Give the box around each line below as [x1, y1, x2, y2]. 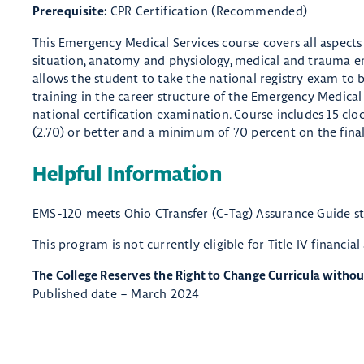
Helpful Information [32, 165, 222, 186]
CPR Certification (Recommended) [110, 3, 308, 19]
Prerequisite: [32, 6, 108, 19]
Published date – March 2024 [32, 285, 200, 301]
